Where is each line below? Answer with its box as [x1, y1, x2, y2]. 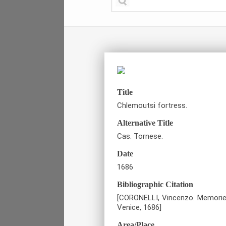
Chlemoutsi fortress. [117, 100, 187, 110]
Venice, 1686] [117, 202, 161, 212]
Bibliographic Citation [117, 180, 193, 189]
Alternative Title [117, 118, 173, 127]
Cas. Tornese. [117, 131, 163, 141]
